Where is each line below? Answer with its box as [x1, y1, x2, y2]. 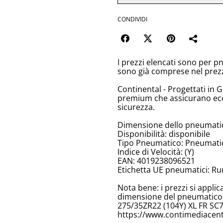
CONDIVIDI [117, 15, 147, 24]
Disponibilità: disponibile [117, 128, 210, 140]
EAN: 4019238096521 [117, 155, 195, 167]
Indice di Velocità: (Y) [117, 146, 194, 158]
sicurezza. [117, 102, 155, 113]
